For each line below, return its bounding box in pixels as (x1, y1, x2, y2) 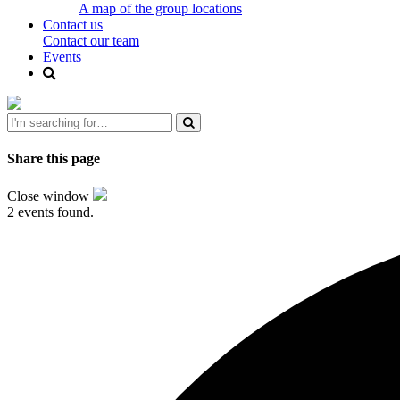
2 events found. (7, 204, 94, 220)
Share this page (7, 151, 100, 167)
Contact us (43, 17, 103, 32)
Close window (7, 187, 93, 204)
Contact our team (43, 33, 139, 48)
